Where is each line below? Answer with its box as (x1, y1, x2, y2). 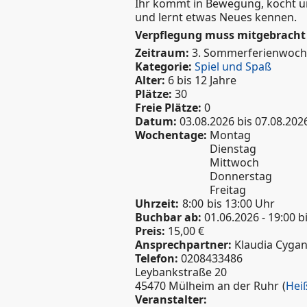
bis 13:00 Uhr (207, 196, 275, 212)
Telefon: (135, 251, 181, 267)
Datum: (135, 114, 180, 130)
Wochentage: (135, 127, 210, 143)
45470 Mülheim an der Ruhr (135, 278, 279, 294)
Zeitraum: (135, 45, 192, 61)
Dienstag (210, 141, 256, 157)
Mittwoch (210, 155, 259, 171)
